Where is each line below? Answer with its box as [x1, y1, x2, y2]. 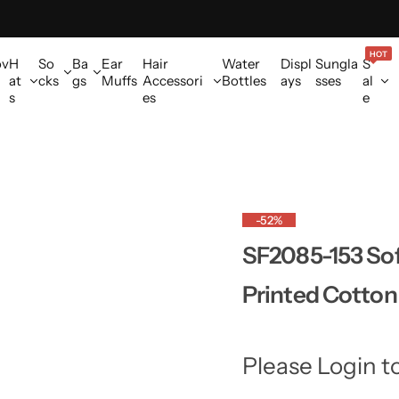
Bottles [222, 72, 267, 89]
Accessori [142, 72, 204, 89]
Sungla [315, 55, 359, 72]
